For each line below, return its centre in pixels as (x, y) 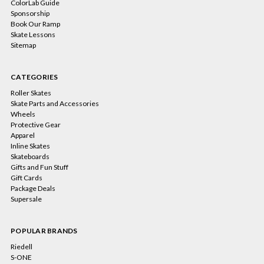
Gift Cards (27, 178)
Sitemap (23, 45)
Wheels (23, 114)
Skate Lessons (33, 35)
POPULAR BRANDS (44, 231)
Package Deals (33, 189)
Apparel (23, 136)
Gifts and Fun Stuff (39, 167)
